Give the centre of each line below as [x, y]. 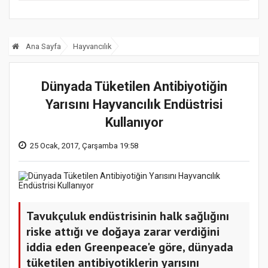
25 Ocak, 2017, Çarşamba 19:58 [84, 145]
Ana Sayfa [42, 47]
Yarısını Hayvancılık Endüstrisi [134, 104]
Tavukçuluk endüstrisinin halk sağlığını [128, 216]
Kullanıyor [134, 122]
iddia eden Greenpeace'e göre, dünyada [130, 247]
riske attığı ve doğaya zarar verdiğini [123, 231]
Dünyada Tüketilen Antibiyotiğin [134, 86]
